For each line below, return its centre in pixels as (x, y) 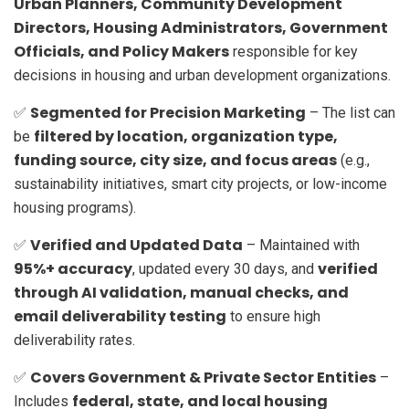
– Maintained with (301, 245)
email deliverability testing (120, 316)
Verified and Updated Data (136, 245)
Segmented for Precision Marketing (168, 112)
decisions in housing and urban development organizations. (202, 75)
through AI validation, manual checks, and (181, 292)
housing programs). (75, 207)
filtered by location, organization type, (186, 136)
